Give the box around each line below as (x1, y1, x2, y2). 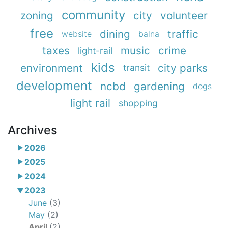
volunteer (160, 9, 208, 22)
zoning (20, 9, 53, 22)
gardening (134, 79, 185, 93)
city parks (158, 61, 208, 74)
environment (20, 61, 83, 74)
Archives (8, 123, 58, 138)
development (16, 78, 92, 94)
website (61, 28, 92, 39)
